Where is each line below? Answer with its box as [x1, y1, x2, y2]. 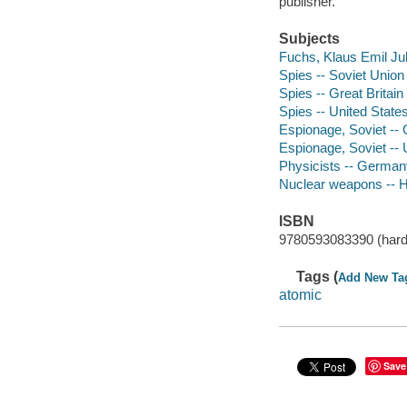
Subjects [278, 31, 340, 47]
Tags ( [296, 268, 339, 284]
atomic [278, 286, 322, 303]
